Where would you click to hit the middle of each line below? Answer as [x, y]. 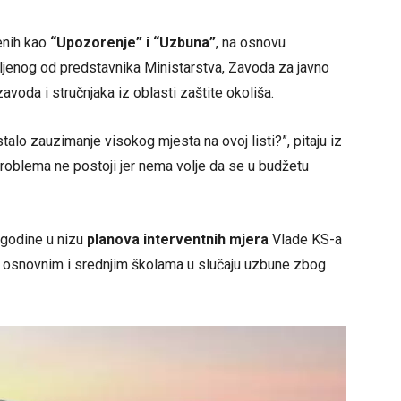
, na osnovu [251, 43]
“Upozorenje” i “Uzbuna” [133, 43]
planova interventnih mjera [178, 240]
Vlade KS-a [305, 240]
